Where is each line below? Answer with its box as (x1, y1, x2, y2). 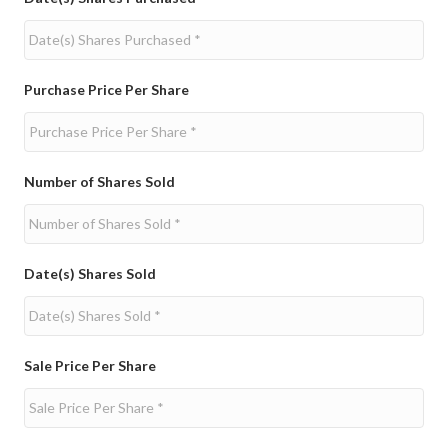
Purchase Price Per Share (24, 81, 189, 98)
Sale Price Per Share (24, 357, 156, 374)
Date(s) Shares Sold (24, 265, 156, 282)
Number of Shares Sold (24, 173, 175, 190)
